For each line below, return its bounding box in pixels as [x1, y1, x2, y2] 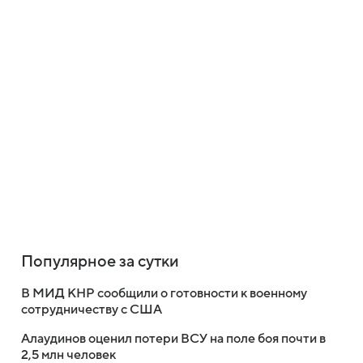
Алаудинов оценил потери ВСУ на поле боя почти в [21, 331, 326, 346]
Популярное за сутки [21, 253, 179, 271]
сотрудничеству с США [21, 302, 162, 317]
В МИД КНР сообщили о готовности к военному [21, 286, 307, 301]
